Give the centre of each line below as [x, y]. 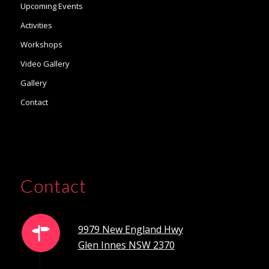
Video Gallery [45, 64]
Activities [36, 25]
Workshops [41, 44]
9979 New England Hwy [130, 230]
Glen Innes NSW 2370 [126, 245]
